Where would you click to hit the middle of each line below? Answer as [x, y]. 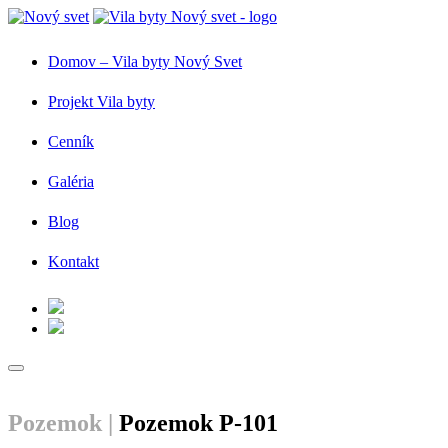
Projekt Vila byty [101, 101]
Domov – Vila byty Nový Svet [145, 61]
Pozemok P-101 [195, 422]
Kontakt [73, 261]
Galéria [71, 181]
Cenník [71, 141]
